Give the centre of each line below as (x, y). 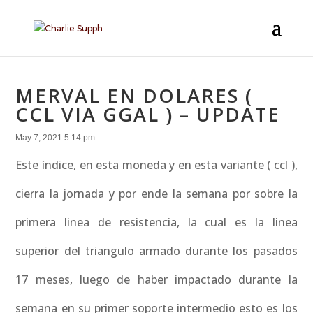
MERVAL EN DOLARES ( (134, 95)
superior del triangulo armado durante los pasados (156, 251)
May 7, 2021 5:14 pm (56, 138)
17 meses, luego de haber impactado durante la (156, 279)
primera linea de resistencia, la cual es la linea (156, 222)
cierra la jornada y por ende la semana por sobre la (156, 194)
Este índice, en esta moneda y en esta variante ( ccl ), (156, 165)
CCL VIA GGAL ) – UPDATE (148, 114)
